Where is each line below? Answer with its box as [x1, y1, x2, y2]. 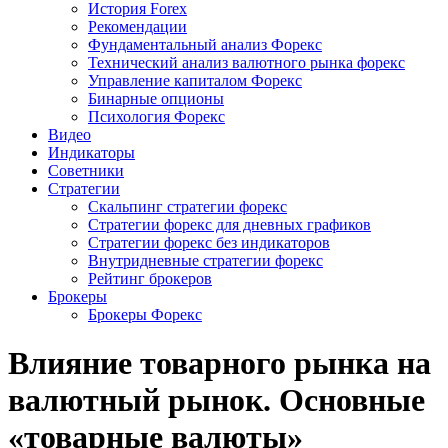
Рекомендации [88, 17, 187, 35]
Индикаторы [48, 143, 135, 161]
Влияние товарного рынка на [8, 345, 431, 382]
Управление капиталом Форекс [88, 71, 302, 89]
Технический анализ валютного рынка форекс [88, 53, 405, 71]
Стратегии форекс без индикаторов [88, 233, 330, 251]
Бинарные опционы [88, 89, 224, 107]
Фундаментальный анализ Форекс [88, 35, 322, 53]
